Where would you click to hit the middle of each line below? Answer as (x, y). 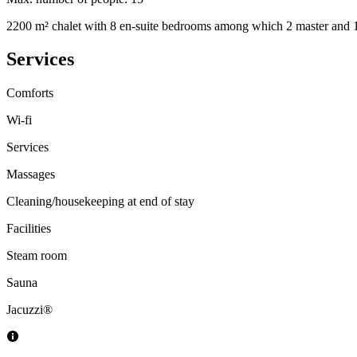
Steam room (37, 256)
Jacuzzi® (29, 310)
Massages (31, 175)
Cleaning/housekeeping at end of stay (100, 202)
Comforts (30, 93)
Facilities (29, 229)
